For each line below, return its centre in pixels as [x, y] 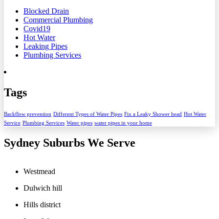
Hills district [42, 205]
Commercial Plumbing [58, 20]
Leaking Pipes [45, 46]
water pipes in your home [123, 123]
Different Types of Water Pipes [88, 114]
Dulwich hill [43, 188]
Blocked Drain [46, 11]
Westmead [39, 172]
